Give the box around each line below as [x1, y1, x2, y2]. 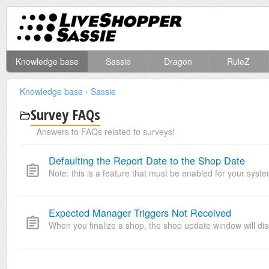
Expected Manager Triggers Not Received [49, 205, 231, 220]
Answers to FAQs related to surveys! [37, 125, 175, 138]
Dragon [164, 55, 192, 68]
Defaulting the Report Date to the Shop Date [49, 153, 245, 168]
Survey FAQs [31, 104, 100, 125]
